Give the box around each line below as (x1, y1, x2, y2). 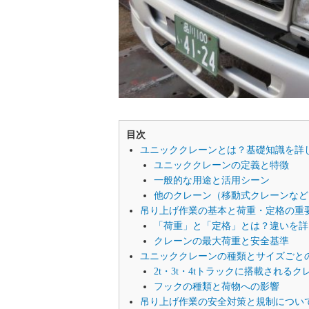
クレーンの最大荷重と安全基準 (154, 236, 289, 247)
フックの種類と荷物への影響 (154, 281, 279, 292)
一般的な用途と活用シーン (154, 175, 270, 186)
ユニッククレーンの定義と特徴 (154, 160, 289, 171)
